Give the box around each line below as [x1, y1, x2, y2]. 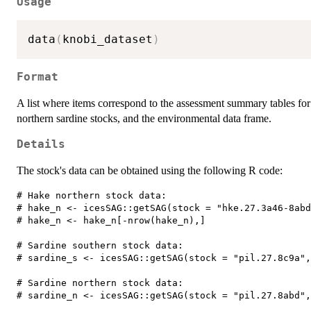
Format [17, 70, 58, 83]
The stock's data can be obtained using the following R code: [17, 164, 283, 176]
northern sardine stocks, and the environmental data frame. [17, 112, 271, 124]
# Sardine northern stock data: [17, 277, 194, 288]
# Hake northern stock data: [17, 190, 178, 201]
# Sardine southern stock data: [17, 239, 194, 251]
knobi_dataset [62, 33, 153, 47]
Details [17, 137, 65, 151]
